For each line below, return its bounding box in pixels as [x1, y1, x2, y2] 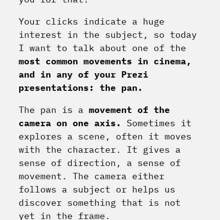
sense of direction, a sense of [19, 157, 181, 169]
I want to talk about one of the [19, 42, 186, 54]
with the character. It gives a [19, 144, 181, 156]
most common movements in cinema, [19, 55, 192, 67]
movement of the [89, 104, 170, 116]
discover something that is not [19, 197, 181, 209]
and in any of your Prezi [19, 69, 148, 81]
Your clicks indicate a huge [19, 16, 165, 27]
